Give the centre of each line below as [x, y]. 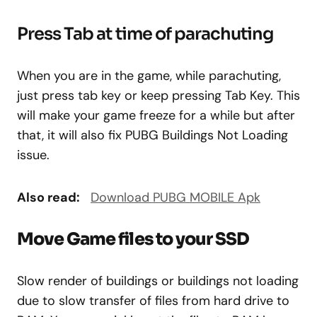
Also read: [48, 197]
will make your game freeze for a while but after [156, 115]
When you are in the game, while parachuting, [149, 76]
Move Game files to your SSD [133, 239]
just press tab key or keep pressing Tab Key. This [158, 96]
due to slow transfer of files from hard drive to [153, 301]
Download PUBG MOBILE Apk [175, 197]
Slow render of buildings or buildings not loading [158, 281]
